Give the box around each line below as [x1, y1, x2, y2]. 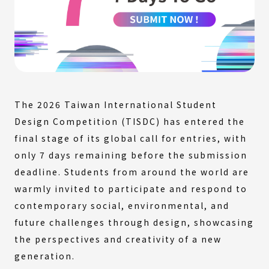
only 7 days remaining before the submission [14, 148, 247, 161]
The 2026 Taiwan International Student [14, 98, 217, 110]
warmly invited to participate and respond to [14, 182, 247, 195]
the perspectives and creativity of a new [14, 232, 222, 245]
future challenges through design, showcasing [14, 216, 254, 228]
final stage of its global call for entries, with [14, 131, 247, 144]
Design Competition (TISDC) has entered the [14, 115, 245, 127]
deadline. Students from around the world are [14, 165, 249, 178]
